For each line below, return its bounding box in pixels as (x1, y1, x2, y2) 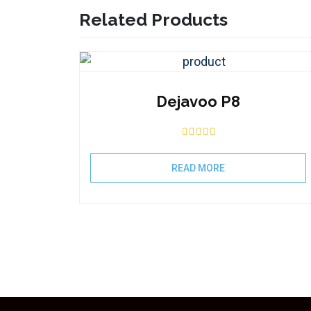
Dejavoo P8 (156, 92, 241, 110)
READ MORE (171, 162, 226, 174)
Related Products (79, 9, 228, 30)
